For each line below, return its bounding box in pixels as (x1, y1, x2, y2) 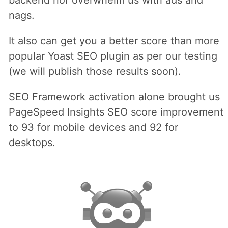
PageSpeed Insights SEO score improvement (8, 106, 223, 119)
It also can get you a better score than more (8, 35, 219, 47)
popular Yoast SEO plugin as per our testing (8, 50, 217, 63)
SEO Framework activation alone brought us (8, 91, 220, 103)
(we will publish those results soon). (8, 65, 181, 78)
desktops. (8, 136, 55, 149)
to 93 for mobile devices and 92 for (8, 121, 178, 134)
